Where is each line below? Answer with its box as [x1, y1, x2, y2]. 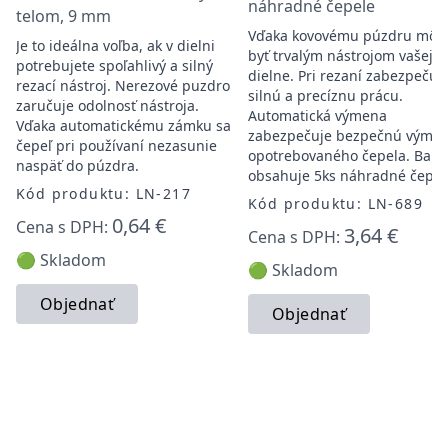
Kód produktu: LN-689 [248, 194, 423, 213]
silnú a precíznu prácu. [248, 86, 403, 105]
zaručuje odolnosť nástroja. [16, 96, 199, 115]
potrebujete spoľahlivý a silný [16, 56, 213, 75]
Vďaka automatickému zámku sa [16, 116, 231, 135]
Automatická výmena [248, 106, 387, 125]
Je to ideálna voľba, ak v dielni [16, 36, 215, 55]
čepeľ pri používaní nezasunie [16, 136, 217, 155]
